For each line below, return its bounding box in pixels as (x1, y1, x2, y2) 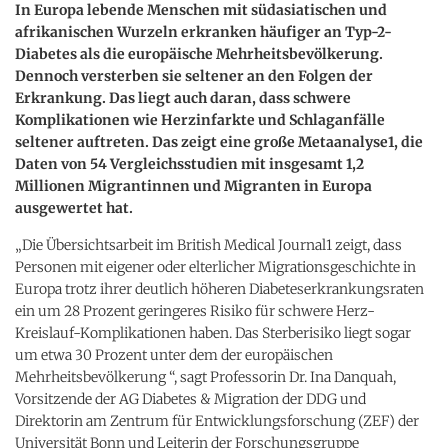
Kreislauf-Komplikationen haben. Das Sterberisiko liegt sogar (15, 323, 411, 342)
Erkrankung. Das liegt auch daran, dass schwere (15, 88, 351, 107)
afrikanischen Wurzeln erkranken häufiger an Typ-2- (15, 22, 392, 41)
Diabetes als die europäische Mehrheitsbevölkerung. (15, 44, 383, 63)
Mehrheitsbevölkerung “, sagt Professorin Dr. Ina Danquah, (15, 367, 396, 386)
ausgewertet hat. (15, 198, 133, 217)
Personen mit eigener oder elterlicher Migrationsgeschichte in (15, 257, 416, 276)
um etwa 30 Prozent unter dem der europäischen (15, 345, 333, 364)
